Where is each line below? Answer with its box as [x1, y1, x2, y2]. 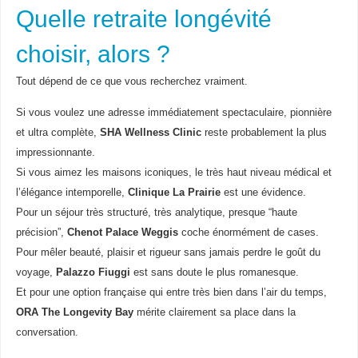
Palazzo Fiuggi [55, 267, 130, 279]
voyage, [15, 267, 56, 279]
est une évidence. [220, 187, 306, 199]
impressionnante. [15, 147, 95, 159]
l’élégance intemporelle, [15, 187, 128, 199]
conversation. [15, 327, 78, 339]
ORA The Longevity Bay [15, 307, 133, 319]
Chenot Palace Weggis [66, 227, 178, 239]
